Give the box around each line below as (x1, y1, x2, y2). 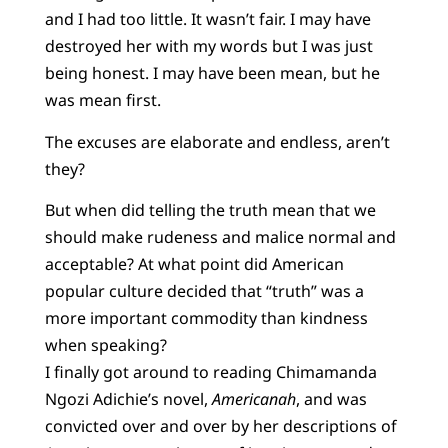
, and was (295, 387, 367, 410)
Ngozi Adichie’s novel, (44, 387, 212, 410)
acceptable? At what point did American (44, 252, 344, 275)
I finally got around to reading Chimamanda (44, 360, 377, 383)
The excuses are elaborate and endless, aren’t (44, 130, 390, 153)
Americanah (211, 387, 296, 410)
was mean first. (44, 89, 161, 112)
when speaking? (44, 333, 167, 356)
